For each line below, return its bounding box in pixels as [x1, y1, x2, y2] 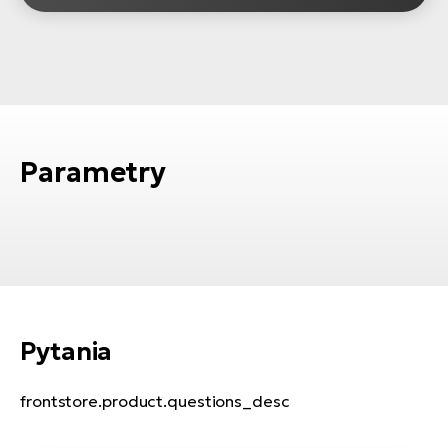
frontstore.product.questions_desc [20, 390, 290, 411]
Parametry [20, 154, 167, 190]
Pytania [20, 335, 113, 367]
